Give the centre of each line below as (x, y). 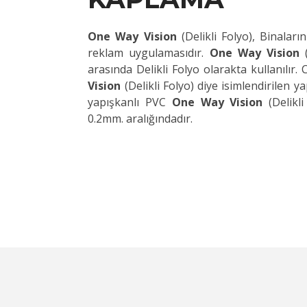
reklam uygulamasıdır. (146, 53)
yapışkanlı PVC (127, 102)
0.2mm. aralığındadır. (140, 119)
